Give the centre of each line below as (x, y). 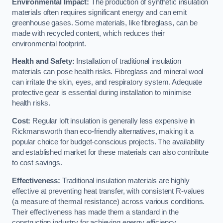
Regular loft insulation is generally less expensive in (113, 121)
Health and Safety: (43, 61)
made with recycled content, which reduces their (89, 33)
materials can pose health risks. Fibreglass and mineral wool (108, 72)
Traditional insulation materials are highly (125, 180)
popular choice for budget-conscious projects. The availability (108, 142)
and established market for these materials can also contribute (110, 152)
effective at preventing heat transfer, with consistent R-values (108, 191)
